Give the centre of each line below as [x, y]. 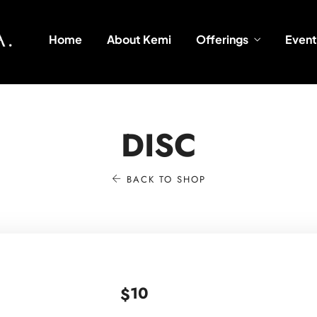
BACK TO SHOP [164, 179]
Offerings [222, 39]
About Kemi [139, 39]
